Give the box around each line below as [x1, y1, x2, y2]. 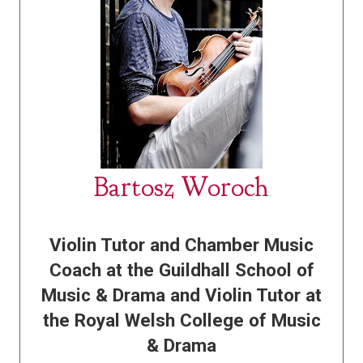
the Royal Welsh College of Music [42, 310, 321, 331]
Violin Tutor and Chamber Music [49, 234, 314, 256]
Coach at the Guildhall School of [49, 259, 314, 281]
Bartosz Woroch [94, 170, 269, 205]
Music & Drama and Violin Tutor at [41, 284, 322, 306]
